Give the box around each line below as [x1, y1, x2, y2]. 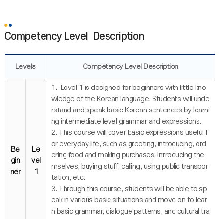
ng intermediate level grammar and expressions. [51, 117, 201, 126]
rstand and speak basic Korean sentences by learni [51, 106, 210, 114]
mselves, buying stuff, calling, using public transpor [51, 162, 208, 171]
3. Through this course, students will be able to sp [51, 185, 207, 193]
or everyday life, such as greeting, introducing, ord [51, 140, 206, 148]
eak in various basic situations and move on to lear [51, 196, 207, 204]
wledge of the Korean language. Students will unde [51, 95, 210, 103]
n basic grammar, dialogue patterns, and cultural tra [51, 207, 210, 216]
